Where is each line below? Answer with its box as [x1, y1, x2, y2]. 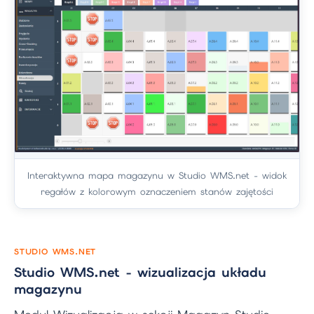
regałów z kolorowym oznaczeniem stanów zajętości [41, 186, 273, 198]
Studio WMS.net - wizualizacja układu [14, 263, 266, 281]
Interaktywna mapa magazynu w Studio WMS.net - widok [27, 170, 287, 182]
